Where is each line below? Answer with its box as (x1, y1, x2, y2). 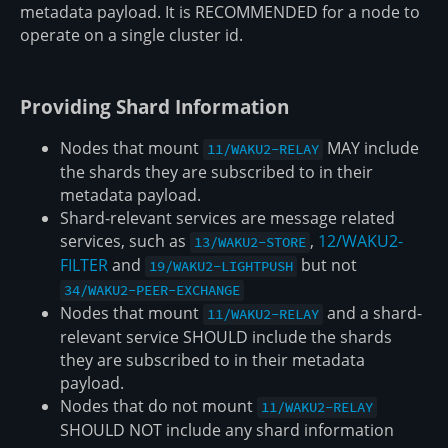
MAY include (323, 137, 420, 160)
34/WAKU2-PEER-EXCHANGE (64, 281, 241, 300)
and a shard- (323, 302, 423, 325)
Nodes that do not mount (60, 395, 257, 418)
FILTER (60, 254, 108, 277)
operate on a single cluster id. (20, 23, 243, 46)
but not (297, 254, 358, 277)
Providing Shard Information (20, 93, 289, 119)
